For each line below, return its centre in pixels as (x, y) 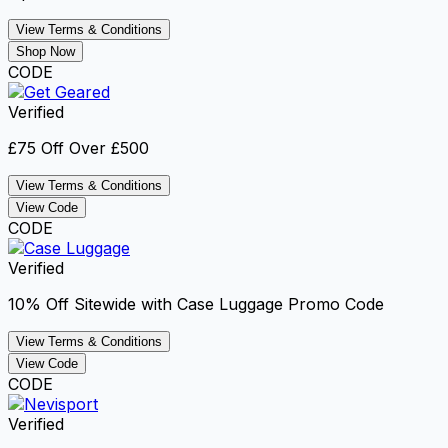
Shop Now (45, 51)
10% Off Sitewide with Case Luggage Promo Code (196, 303)
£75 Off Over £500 (78, 147)
